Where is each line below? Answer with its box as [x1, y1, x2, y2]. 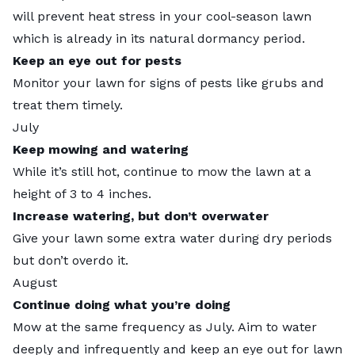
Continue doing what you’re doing [13, 296, 231, 312]
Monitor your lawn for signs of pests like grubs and [13, 74, 324, 90]
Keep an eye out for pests [13, 52, 181, 68]
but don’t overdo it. [13, 252, 132, 268]
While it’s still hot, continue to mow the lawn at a [13, 163, 311, 179]
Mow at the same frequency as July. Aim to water [13, 319, 317, 334]
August [13, 274, 57, 290]
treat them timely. [13, 97, 123, 113]
